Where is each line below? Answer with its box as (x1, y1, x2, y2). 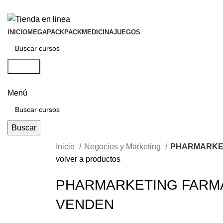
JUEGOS (113, 28, 140, 36)
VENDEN (56, 197, 114, 213)
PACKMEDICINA (64, 28, 113, 36)
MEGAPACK (27, 28, 64, 36)
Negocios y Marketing (84, 142, 163, 151)
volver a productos (56, 155, 120, 164)
